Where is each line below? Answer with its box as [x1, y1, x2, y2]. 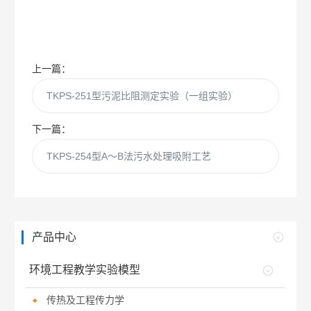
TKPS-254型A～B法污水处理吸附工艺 [47, 151, 212, 162]
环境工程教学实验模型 [29, 264, 141, 276]
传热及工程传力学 [47, 294, 125, 305]
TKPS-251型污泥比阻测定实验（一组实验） [47, 90, 238, 101]
